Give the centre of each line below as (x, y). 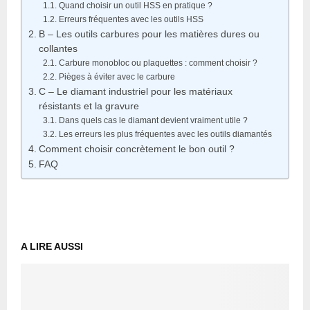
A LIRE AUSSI (52, 246)
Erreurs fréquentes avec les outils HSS (131, 19)
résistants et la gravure (89, 106)
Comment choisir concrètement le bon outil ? (136, 149)
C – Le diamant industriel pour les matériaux (135, 91)
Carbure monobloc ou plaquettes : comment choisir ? (158, 63)
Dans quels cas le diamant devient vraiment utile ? (153, 120)
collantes (58, 48)
